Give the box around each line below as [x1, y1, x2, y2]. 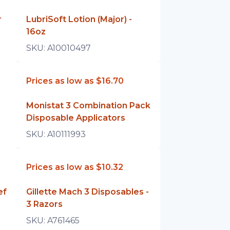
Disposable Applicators [26, 113, 126, 123]
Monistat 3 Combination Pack [26, 101, 151, 110]
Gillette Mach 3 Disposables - [26, 187, 149, 197]
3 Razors [26, 199, 63, 209]
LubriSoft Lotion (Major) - [26, 14, 132, 24]
